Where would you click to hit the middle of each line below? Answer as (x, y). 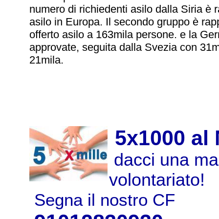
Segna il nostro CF (104, 200)
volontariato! (157, 180)
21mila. (46, 60)
